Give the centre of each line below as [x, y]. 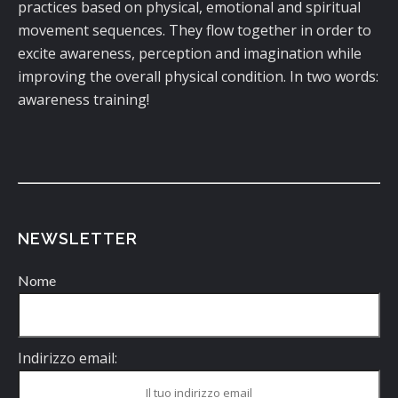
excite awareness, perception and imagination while [190, 53]
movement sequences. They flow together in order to [195, 30]
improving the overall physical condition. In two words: [198, 76]
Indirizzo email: [68, 358]
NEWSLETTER [78, 239]
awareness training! [84, 99]
